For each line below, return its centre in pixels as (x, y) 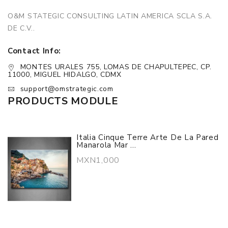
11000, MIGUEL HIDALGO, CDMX (65, 74)
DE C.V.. (21, 28)
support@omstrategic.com (67, 89)
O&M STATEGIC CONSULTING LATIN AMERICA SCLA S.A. (110, 16)
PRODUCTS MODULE (63, 101)
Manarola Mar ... (106, 145)
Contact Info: (35, 51)
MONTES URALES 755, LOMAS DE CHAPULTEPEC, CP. (116, 67)
